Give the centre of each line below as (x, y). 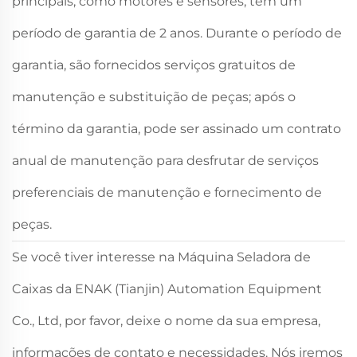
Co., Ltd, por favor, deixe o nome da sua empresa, (166, 321)
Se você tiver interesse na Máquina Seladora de (161, 257)
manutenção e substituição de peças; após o (154, 97)
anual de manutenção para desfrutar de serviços (165, 161)
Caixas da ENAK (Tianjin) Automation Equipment (167, 289)
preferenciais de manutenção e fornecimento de (167, 193)
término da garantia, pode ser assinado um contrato (177, 129)
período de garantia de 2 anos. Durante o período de (177, 33)
